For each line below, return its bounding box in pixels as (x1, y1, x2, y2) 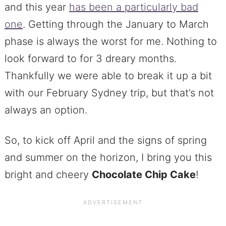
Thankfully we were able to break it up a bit (4, 70, 212, 82)
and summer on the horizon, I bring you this (4, 151, 212, 164)
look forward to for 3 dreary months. (4, 52, 177, 65)
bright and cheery (4, 168, 92, 181)
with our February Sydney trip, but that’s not (4, 87, 214, 99)
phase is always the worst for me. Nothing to (4, 35, 217, 48)
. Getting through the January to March (22, 18, 209, 31)
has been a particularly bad (69, 1, 198, 14)
